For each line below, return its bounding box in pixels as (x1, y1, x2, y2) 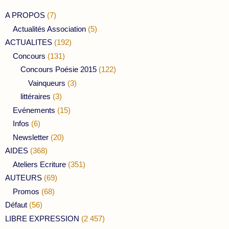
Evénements (13, 105, 55, 114)
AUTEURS (5, 173, 42, 182)
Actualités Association (13, 24, 86, 33)
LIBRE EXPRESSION (5, 214, 79, 223)
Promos (13, 187, 39, 196)
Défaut (5, 200, 27, 210)
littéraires (20, 92, 51, 101)
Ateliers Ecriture (13, 159, 66, 169)
